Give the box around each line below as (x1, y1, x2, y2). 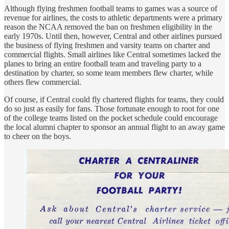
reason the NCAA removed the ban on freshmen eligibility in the (4, 22, 212, 31)
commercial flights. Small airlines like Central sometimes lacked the (4, 50, 221, 59)
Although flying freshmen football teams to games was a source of (4, 4, 217, 13)
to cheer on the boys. (4, 131, 71, 141)
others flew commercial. (4, 77, 81, 86)
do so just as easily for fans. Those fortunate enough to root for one (4, 104, 219, 113)
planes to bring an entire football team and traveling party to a (4, 59, 201, 68)
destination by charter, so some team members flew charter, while (4, 68, 213, 77)
